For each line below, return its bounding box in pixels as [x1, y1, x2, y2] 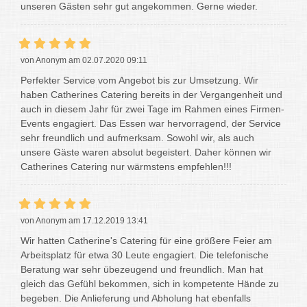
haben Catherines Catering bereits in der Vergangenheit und [21, 88, 282, 100]
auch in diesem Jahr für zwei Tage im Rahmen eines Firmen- [21, 103, 284, 114]
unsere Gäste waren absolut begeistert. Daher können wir [21, 146, 271, 158]
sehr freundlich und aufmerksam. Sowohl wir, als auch [21, 132, 254, 143]
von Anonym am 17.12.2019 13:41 [21, 215, 148, 225]
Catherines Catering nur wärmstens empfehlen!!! [21, 160, 232, 172]
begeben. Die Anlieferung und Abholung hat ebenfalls [21, 292, 251, 304]
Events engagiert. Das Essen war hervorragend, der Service [21, 117, 281, 129]
